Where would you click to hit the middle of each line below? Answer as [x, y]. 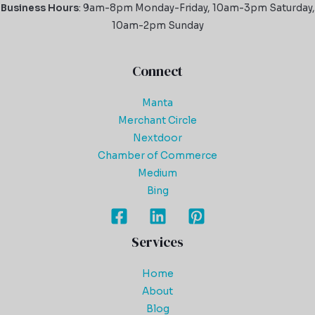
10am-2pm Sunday [157, 25]
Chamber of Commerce [157, 156]
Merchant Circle [157, 121]
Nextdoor [157, 139]
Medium [157, 174]
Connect [157, 71]
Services [157, 242]
